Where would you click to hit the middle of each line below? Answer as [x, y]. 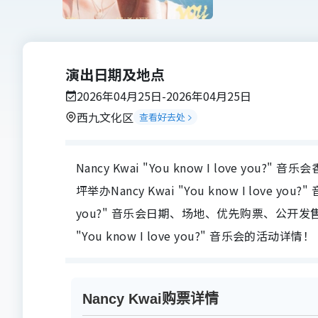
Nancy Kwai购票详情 [150, 299]
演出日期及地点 [115, 74]
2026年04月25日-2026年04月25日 [164, 96]
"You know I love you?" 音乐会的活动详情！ [196, 236]
